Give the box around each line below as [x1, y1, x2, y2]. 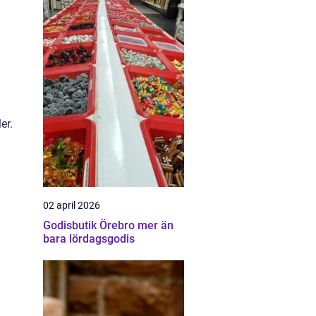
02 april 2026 [43, 200, 100, 211]
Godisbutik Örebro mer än [43, 219, 138, 232]
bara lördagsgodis [43, 232, 135, 245]
